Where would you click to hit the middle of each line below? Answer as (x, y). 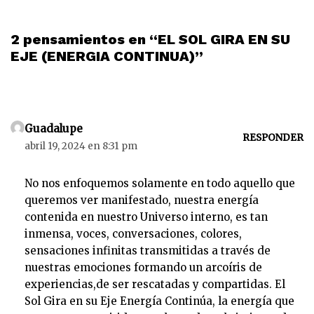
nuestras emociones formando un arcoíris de (143, 267)
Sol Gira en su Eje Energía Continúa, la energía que (159, 301)
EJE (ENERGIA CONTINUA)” (107, 56)
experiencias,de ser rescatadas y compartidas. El (155, 284)
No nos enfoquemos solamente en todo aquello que (160, 183)
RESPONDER (273, 137)
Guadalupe (54, 129)
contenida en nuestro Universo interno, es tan (146, 217)
